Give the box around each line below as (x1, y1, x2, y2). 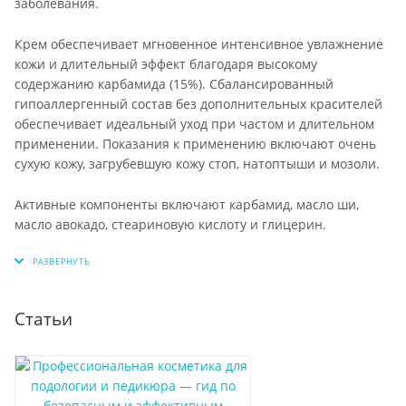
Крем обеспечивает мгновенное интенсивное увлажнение (14, 35, 383, 53)
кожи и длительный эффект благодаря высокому (14, 55, 317, 73)
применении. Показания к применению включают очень (14, 135, 376, 153)
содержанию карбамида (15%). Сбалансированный (14, 75, 333, 93)
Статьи (14, 306, 72, 330)
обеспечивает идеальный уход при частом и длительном (14, 115, 374, 133)
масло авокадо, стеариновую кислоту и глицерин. (14, 216, 326, 234)
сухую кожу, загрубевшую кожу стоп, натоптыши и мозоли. (14, 155, 380, 173)
